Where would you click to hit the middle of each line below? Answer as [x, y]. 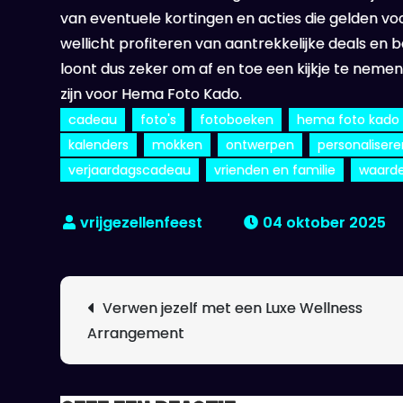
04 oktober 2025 [325, 223]
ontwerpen [260, 145]
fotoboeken [237, 120]
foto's [159, 120]
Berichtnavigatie [155, 307]
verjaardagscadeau [130, 170]
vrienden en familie [275, 170]
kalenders [99, 145]
